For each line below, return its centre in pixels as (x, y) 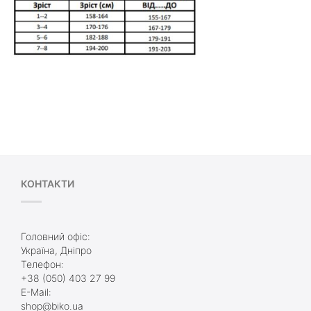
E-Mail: (36, 292)
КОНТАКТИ (48, 183)
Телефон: (42, 264)
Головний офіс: (56, 236)
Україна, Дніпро (56, 250)
